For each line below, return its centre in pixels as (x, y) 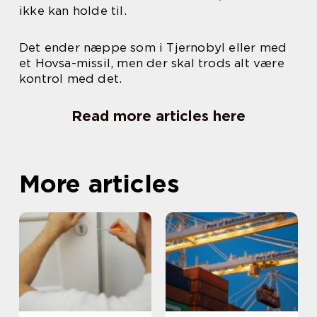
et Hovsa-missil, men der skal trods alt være (152, 63)
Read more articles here (158, 116)
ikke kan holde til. (73, 11)
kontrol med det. (71, 79)
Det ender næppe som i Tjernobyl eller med (153, 47)
